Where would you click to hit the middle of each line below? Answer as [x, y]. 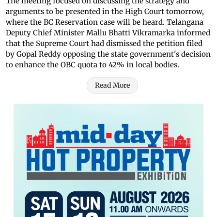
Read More [112, 85]
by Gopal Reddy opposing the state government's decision [108, 54]
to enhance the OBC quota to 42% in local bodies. [93, 65]
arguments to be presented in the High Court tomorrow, [105, 12]
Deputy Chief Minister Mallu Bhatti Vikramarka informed [108, 33]
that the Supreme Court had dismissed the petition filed [104, 44]
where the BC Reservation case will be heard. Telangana [105, 22]
